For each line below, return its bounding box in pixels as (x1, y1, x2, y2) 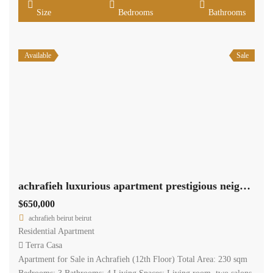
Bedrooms (118, 7, 153, 17)
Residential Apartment (18, 226, 94, 236)
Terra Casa (26, 240, 62, 250)
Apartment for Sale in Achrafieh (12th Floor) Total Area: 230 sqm (18, 254, 247, 264)
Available (24, 51, 51, 60)
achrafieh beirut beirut (29, 213, 91, 222)
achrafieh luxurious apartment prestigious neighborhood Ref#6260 (239, 179, 250, 192)
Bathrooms (208, 7, 246, 17)
